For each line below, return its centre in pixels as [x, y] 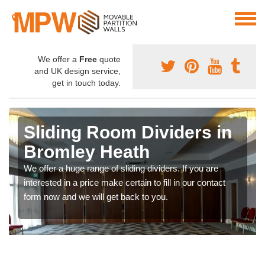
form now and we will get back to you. [96, 197]
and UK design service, [77, 71]
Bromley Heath [87, 152]
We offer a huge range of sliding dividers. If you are [121, 169]
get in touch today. [86, 83]
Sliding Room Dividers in [128, 132]
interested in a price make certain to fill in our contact [125, 183]
